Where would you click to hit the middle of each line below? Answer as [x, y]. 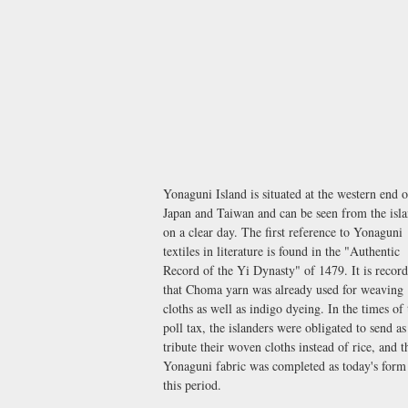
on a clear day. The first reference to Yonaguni [283, 231]
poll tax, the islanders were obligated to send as [285, 327]
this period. [192, 384]
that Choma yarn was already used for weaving [283, 289]
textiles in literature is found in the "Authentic [281, 250]
